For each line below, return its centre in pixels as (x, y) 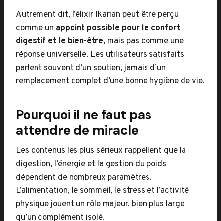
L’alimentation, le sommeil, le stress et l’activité (102, 191)
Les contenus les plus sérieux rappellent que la (101, 151)
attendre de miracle (77, 130)
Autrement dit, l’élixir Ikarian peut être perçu (97, 15)
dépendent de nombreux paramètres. (84, 178)
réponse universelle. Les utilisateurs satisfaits (100, 55)
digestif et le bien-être (59, 41)
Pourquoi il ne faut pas (84, 115)
